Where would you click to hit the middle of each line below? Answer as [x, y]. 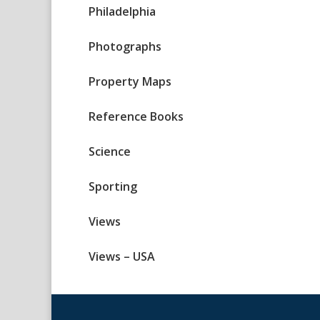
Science [110, 152]
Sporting [113, 187]
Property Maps [130, 82]
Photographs [125, 47]
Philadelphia [122, 12]
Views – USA [122, 257]
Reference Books [136, 117]
